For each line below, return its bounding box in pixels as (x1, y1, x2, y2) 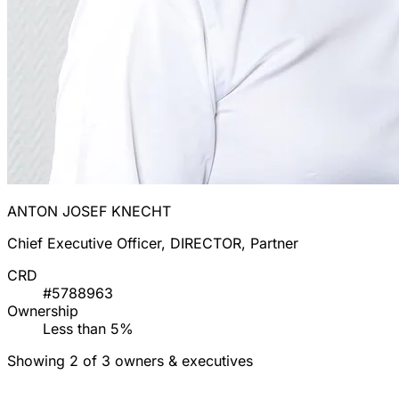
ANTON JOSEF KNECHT (7, 202, 171, 221)
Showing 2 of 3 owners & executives (7, 352, 253, 370)
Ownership (7, 302, 78, 321)
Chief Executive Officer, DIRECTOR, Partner (7, 234, 298, 253)
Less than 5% (43, 320, 134, 338)
